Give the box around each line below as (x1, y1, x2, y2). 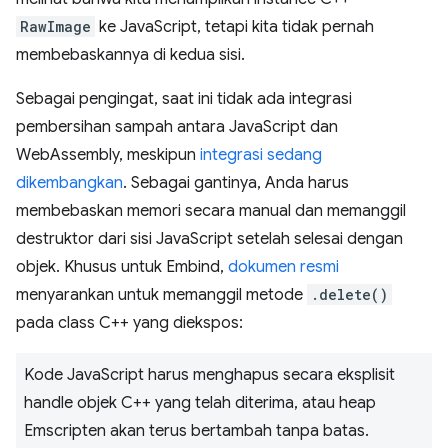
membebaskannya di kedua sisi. (16, 45, 245, 66)
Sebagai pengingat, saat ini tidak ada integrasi (16, 89, 352, 110)
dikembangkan (16, 173, 123, 194)
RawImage (20, 17, 91, 37)
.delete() (311, 285, 388, 305)
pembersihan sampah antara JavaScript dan (16, 117, 338, 138)
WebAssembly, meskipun (16, 145, 200, 166)
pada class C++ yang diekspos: (16, 313, 243, 334)
